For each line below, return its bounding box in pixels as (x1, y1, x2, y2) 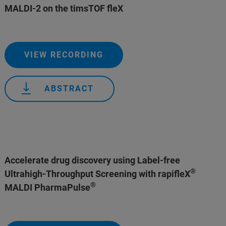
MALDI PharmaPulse (5, 182, 91, 193)
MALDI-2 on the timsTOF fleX (5, 3, 124, 14)
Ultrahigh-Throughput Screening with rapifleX (5, 168, 191, 179)
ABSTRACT (44, 84, 94, 93)
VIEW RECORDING (24, 50, 104, 60)
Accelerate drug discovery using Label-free (5, 155, 181, 165)
